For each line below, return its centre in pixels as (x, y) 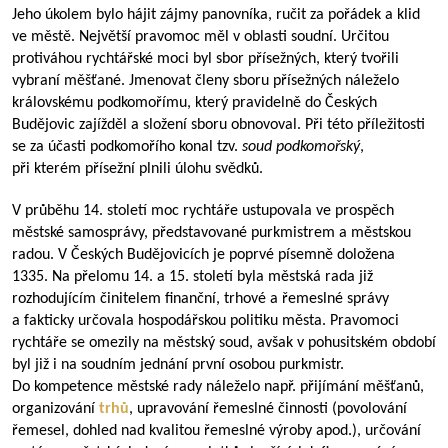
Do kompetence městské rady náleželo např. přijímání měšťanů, (218, 387)
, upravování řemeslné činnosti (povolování (268, 409)
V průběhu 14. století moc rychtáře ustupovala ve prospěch (203, 211)
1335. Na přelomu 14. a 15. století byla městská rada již (192, 277)
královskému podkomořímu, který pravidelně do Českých (194, 103)
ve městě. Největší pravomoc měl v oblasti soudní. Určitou (200, 37)
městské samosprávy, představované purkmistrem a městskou (211, 233)
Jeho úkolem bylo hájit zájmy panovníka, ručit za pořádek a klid (216, 15)
